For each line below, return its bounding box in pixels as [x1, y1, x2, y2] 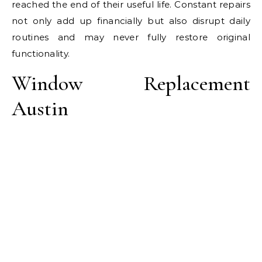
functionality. [12, 47, 70, 59]
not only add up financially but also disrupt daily [12, 15, 250, 26]
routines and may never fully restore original [12, 31, 250, 43]
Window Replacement [12, 70, 250, 96]
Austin [12, 95, 68, 121]
